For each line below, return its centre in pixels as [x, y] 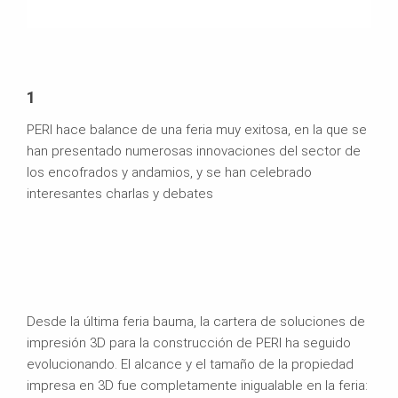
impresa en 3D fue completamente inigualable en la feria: [197, 385]
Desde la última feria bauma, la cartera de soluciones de [196, 321]
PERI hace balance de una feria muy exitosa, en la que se [197, 129]
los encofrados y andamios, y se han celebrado [169, 172]
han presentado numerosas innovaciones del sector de [194, 151]
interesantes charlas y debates [120, 193]
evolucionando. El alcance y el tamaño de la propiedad [190, 364]
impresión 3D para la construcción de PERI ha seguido [189, 342]
